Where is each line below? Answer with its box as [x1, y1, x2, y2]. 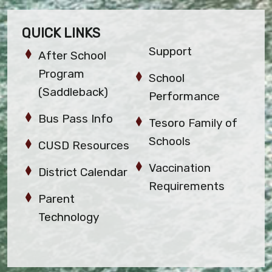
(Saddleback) [38, 85, 109, 100]
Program [38, 67, 85, 81]
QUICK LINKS [22, 25, 100, 42]
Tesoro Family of [149, 116, 238, 131]
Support [149, 44, 192, 59]
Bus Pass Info [38, 112, 114, 126]
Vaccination [149, 161, 211, 175]
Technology [38, 210, 100, 225]
